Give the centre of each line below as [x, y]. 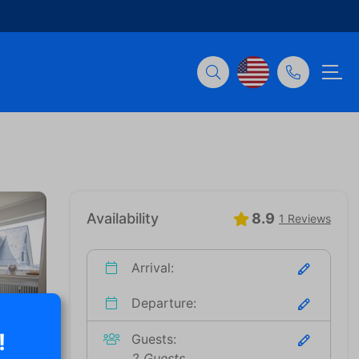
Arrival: [151, 268]
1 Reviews [305, 218]
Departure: [162, 303]
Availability [123, 218]
